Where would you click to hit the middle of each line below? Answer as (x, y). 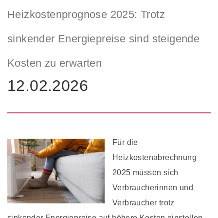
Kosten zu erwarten (55, 63)
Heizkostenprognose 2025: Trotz (86, 14)
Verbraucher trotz (144, 202)
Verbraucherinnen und (153, 187)
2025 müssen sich (145, 172)
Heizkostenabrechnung (154, 157)
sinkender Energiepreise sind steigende (104, 38)
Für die (125, 142)
